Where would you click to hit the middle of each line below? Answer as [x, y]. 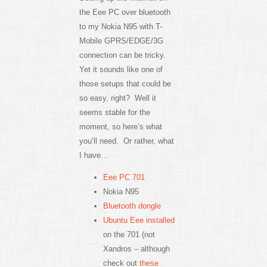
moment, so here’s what [120, 126]
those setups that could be [125, 83]
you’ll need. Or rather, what [126, 141]
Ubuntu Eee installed [139, 220]
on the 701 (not [129, 234]
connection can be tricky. [123, 55]
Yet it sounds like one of [121, 69]
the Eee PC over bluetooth [125, 12]
